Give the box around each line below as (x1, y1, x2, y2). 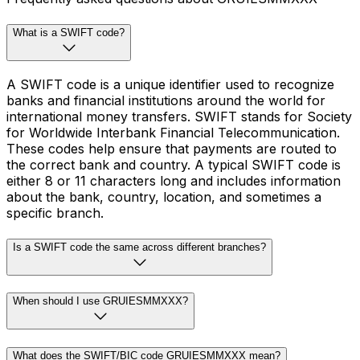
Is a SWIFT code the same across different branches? (13, 240, 266, 253)
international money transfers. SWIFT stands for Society (6, 108, 352, 125)
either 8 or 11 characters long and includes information (6, 172, 341, 189)
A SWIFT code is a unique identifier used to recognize (6, 76, 334, 92)
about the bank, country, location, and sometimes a (6, 188, 321, 205)
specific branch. (6, 204, 104, 221)
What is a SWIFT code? (13, 27, 125, 39)
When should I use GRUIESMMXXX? (13, 295, 188, 308)
